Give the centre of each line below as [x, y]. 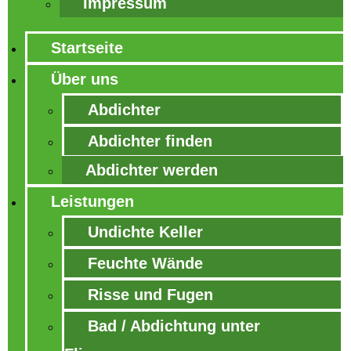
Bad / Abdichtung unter [174, 326]
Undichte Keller [145, 232]
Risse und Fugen [150, 295]
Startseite [87, 48]
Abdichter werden [152, 170]
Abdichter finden [150, 141]
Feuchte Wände [145, 263]
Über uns [85, 79]
